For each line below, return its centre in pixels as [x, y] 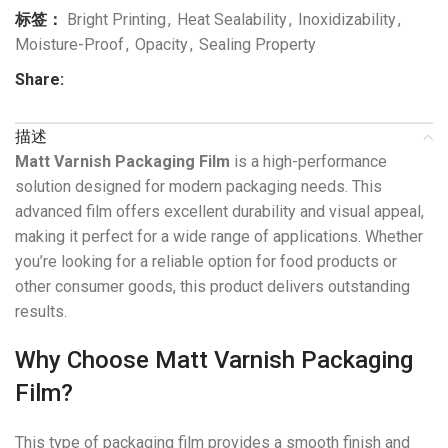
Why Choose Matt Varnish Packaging [214, 360]
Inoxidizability [347, 20]
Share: [39, 80]
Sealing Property [257, 45]
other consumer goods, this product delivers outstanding [212, 287]
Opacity [161, 45]
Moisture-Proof [69, 45]
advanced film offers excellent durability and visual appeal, [219, 212]
